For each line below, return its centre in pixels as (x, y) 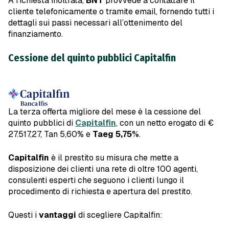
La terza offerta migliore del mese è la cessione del (105, 112)
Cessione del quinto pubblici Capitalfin (92, 58)
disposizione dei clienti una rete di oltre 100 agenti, (103, 169)
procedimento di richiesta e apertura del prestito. (100, 192)
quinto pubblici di (42, 123)
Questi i (24, 215)
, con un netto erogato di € (165, 123)
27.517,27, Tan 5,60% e (50, 134)
